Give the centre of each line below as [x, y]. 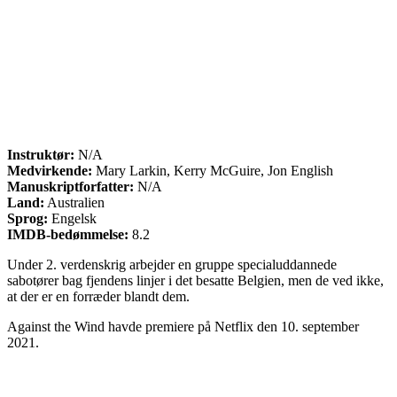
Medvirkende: [50, 170]
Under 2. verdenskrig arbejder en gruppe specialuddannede [172, 264]
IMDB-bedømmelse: [68, 234]
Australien [74, 202]
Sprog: [27, 218]
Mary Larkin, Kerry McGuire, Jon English [213, 170]
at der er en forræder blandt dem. [98, 296]
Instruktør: [41, 154]
